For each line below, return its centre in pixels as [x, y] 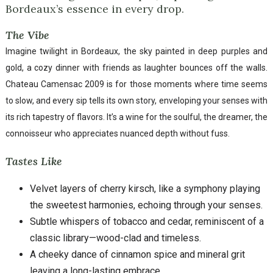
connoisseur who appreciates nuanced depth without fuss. [118, 133]
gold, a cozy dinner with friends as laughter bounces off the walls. [136, 67]
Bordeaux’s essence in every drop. [95, 9]
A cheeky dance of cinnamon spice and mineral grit [137, 254]
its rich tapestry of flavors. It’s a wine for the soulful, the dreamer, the [136, 117]
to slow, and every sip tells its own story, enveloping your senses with [136, 100]
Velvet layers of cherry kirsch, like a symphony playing [145, 188]
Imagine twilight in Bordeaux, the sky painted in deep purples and [136, 51]
